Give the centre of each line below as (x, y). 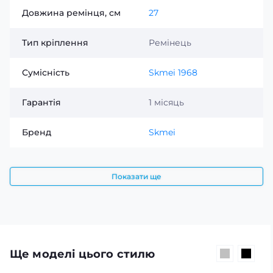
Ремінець (170, 42)
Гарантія (41, 102)
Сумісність (46, 72)
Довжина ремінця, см (71, 12)
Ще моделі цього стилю (83, 254)
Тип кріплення (55, 42)
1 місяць (166, 102)
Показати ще (136, 176)
